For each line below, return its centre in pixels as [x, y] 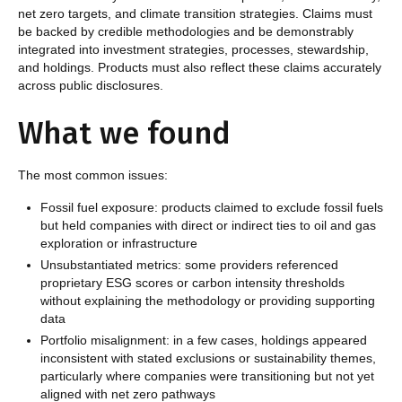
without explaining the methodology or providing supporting [207, 301]
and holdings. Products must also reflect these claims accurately [200, 68]
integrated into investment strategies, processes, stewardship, [193, 50]
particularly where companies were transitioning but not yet [207, 376]
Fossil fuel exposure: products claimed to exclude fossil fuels [211, 208]
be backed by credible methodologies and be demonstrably [186, 32]
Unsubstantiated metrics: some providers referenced [189, 265]
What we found [125, 134]
